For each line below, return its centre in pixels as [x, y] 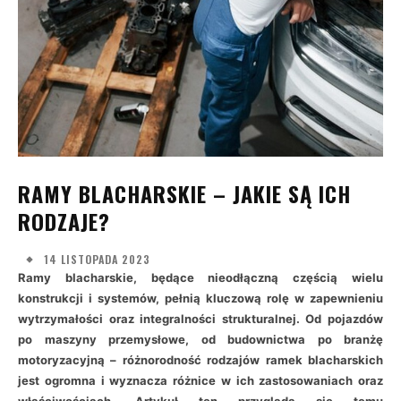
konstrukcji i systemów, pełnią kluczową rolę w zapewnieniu [200, 298]
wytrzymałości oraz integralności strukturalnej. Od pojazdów [200, 319]
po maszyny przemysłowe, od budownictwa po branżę [200, 339]
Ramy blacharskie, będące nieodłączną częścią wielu [200, 277]
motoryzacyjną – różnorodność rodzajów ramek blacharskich [200, 360]
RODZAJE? [64, 221]
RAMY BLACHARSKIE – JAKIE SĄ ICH [184, 193]
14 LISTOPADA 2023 [97, 259]
